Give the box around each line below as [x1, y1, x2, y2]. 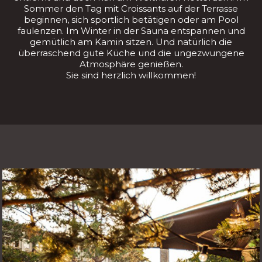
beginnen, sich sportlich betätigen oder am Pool [23, 14, 239, 25]
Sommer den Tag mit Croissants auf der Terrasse [24, 3, 238, 14]
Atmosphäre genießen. [79, 58, 183, 70]
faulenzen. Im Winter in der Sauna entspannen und [17, 25, 245, 36]
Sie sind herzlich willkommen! [66, 70, 196, 81]
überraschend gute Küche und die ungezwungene [18, 47, 244, 58]
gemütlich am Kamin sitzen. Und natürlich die [30, 36, 232, 47]
